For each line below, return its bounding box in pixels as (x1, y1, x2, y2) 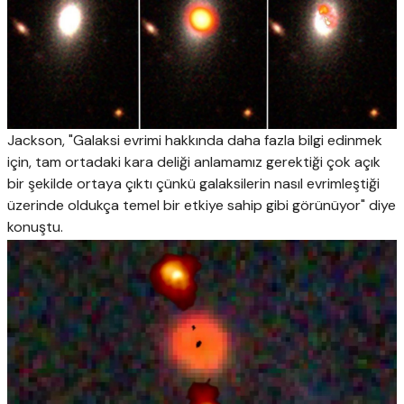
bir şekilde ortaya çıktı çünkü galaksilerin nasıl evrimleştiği (7, 174, 380, 194)
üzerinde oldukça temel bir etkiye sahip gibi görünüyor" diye (7, 196, 396, 216)
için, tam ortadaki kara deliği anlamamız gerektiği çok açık (7, 152, 381, 172)
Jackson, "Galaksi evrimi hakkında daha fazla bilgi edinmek (7, 131, 382, 151)
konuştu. (7, 217, 63, 237)
